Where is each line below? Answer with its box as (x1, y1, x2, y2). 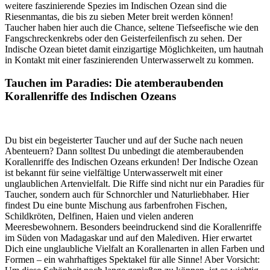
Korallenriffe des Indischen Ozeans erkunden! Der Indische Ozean (5, 157, 258, 168)
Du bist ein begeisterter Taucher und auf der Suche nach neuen (5, 135, 243, 146)
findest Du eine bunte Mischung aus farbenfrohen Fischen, (5, 200, 227, 211)
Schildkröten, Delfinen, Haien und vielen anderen (5, 211, 193, 222)
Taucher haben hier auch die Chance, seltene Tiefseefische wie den (5, 22, 259, 33)
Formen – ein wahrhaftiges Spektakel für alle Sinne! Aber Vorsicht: (5, 254, 260, 265)
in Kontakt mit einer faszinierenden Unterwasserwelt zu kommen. (5, 54, 254, 65)
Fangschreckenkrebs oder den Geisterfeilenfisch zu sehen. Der (5, 33, 242, 43)
